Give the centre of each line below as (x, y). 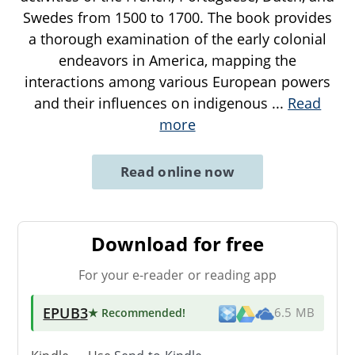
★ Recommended (135, 312)
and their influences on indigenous (153, 103)
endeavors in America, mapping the (177, 60)
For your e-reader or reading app (177, 275)
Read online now (177, 171)
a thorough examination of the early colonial (177, 38)
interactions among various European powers (177, 81)
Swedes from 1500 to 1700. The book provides (177, 17)
